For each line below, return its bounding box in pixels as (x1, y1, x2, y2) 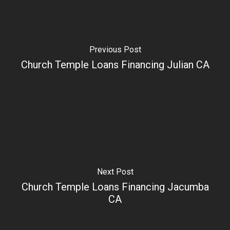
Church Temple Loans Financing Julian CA (21, 58, 209, 71)
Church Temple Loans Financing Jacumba (21, 180, 209, 193)
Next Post (97, 166, 133, 177)
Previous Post (89, 44, 141, 54)
